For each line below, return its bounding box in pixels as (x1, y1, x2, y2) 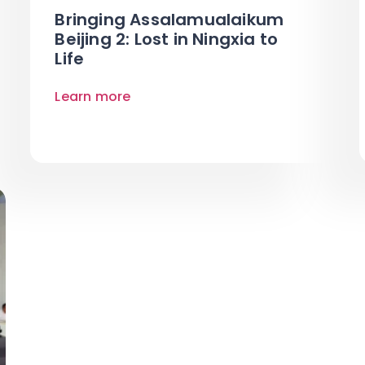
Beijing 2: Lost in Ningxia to (55, 27, 279, 51)
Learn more (55, 86, 131, 106)
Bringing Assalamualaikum (55, 7, 284, 31)
